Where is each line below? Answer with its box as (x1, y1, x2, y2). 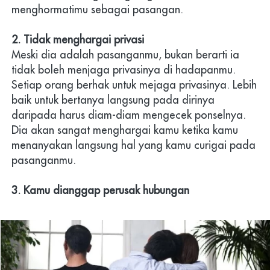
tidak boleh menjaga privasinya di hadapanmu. (11, 63, 236, 77)
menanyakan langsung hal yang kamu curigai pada (11, 138, 256, 152)
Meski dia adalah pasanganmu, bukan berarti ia (11, 48, 239, 62)
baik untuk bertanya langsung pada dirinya (11, 93, 215, 107)
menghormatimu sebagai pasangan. (11, 2, 183, 17)
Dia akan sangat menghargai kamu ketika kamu (11, 123, 238, 137)
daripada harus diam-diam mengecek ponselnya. (11, 108, 246, 122)
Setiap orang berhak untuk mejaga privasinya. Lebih (11, 78, 257, 92)
